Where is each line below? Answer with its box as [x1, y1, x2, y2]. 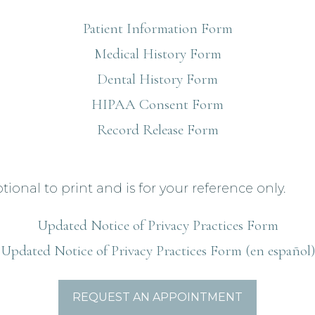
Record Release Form [96, 121, 219, 139]
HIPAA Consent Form [91, 96, 224, 113]
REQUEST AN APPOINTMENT [72, 290, 243, 304]
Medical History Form [94, 45, 221, 63]
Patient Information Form [82, 20, 233, 37]
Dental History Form [97, 70, 218, 88]
